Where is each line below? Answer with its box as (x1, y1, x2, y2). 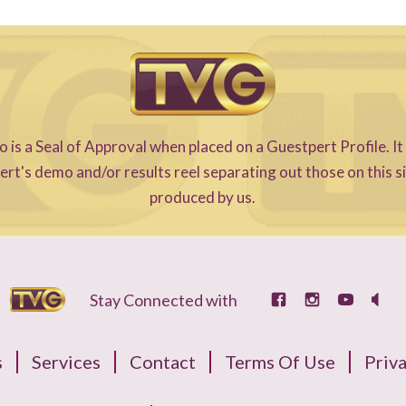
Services (32, 351, 101, 372)
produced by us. (150, 188, 256, 207)
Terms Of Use (225, 351, 335, 372)
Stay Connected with (90, 289, 238, 310)
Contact (130, 351, 196, 372)
